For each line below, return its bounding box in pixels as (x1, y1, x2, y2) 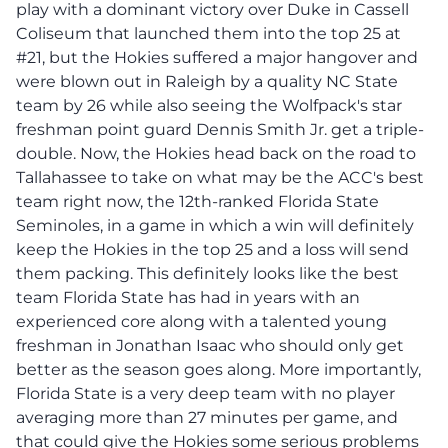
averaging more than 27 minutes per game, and (16, 407, 398, 427)
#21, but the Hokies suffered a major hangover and (16, 47, 418, 67)
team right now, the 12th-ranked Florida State (16, 191, 379, 211)
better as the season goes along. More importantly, (16, 359, 421, 379)
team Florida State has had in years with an (16, 287, 360, 307)
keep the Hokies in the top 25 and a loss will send (16, 239, 409, 259)
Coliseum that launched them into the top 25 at (16, 23, 401, 43)
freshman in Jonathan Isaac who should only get (16, 335, 404, 355)
